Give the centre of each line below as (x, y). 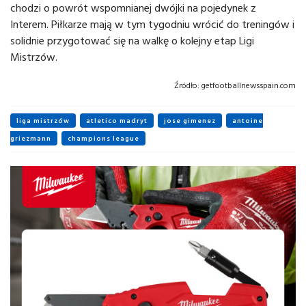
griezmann (31, 139)
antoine (248, 121)
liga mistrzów (43, 121)
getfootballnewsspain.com (248, 85)
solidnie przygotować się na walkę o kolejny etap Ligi (132, 41)
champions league (103, 139)
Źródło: (187, 85)
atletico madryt (117, 121)
